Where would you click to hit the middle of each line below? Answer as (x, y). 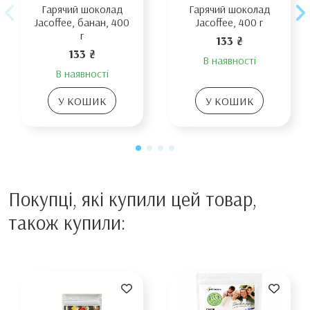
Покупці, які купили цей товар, (133, 199)
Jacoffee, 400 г (229, 22)
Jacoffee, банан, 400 (82, 22)
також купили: (67, 222)
